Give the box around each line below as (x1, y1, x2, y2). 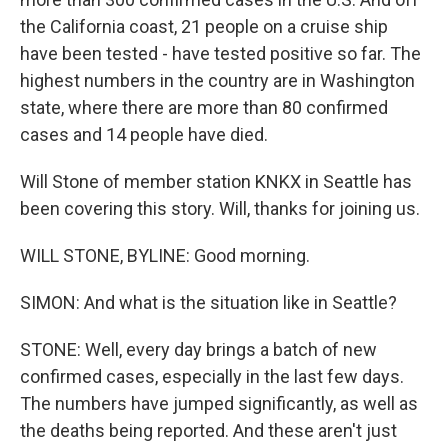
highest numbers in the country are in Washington (20, 70, 415, 91)
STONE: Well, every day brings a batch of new (20, 339, 377, 360)
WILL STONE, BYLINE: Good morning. (20, 245, 310, 266)
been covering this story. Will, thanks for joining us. (20, 198, 420, 219)
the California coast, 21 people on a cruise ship (20, 16, 388, 37)
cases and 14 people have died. (20, 124, 268, 145)
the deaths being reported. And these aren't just (20, 420, 397, 441)
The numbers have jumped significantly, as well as (20, 393, 418, 414)
